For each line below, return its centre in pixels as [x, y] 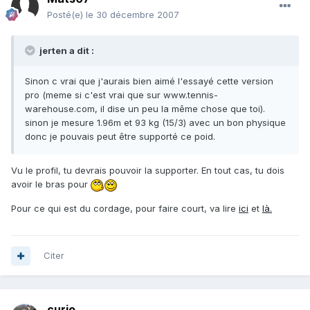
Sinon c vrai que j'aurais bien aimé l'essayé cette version [149, 81]
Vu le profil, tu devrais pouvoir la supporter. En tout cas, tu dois [148, 171]
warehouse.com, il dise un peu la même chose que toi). [145, 109]
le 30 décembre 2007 [133, 15]
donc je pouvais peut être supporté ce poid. [120, 137]
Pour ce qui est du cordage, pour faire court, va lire [125, 208]
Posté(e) [66, 15]
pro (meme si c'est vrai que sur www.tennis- [121, 95]
